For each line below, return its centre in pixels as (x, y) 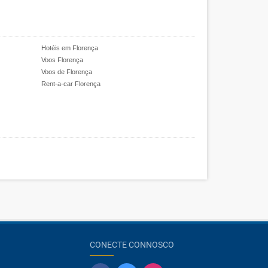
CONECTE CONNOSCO (132, 245)
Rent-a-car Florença (71, 84)
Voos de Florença (66, 72)
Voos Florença (62, 60)
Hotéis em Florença (69, 48)
